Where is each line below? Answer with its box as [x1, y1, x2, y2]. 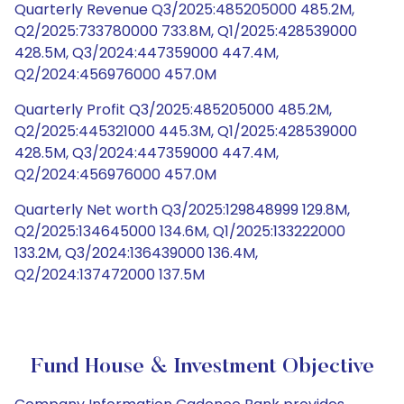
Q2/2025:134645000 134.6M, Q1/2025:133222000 [14, 221, 345, 242]
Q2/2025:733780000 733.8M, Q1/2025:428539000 [14, 21, 357, 41]
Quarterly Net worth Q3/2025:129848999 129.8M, [14, 199, 350, 220]
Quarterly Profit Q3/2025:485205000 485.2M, [14, 99, 332, 120]
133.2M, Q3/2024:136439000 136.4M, [14, 243, 258, 263]
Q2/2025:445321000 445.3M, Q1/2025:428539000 [14, 121, 357, 142]
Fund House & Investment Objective [30, 356, 374, 378]
